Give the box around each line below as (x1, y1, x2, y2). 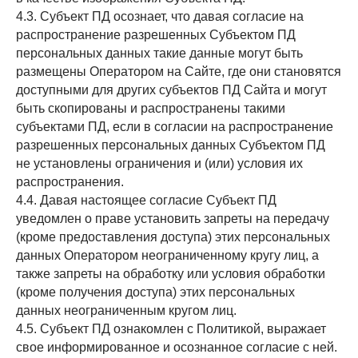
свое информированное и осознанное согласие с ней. (16, 340, 337, 354)
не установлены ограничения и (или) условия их (16, 157, 303, 170)
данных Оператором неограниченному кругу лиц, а (16, 249, 319, 262)
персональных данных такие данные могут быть (16, 46, 303, 60)
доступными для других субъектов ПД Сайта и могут (16, 83, 327, 97)
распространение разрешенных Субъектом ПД (16, 28, 296, 42)
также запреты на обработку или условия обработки (16, 267, 325, 280)
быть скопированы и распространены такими (16, 101, 285, 115)
